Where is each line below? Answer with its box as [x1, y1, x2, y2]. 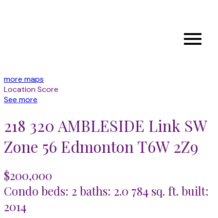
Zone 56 [4, 136, 57, 157]
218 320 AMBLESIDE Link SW [4, 115, 207, 136]
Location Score [4, 84, 58, 94]
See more [4, 94, 37, 105]
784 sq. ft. [131, 182, 179, 199]
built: [182, 182, 209, 199]
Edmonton [61, 136, 134, 157]
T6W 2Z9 [137, 136, 199, 157]
